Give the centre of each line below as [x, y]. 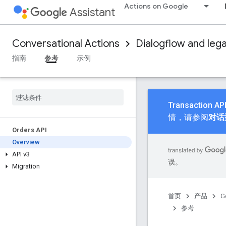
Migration [26, 166]
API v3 [21, 154]
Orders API [30, 130]
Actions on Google [156, 6]
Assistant [92, 12]
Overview [26, 142]
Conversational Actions [66, 44]
